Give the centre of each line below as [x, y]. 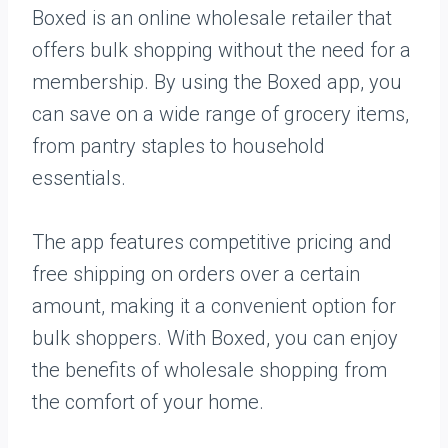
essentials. [79, 178]
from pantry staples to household [178, 146]
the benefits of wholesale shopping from [209, 370]
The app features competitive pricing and [212, 242]
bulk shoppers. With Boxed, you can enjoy [215, 338]
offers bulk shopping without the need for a [221, 50]
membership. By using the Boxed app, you [217, 82]
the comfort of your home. [148, 402]
